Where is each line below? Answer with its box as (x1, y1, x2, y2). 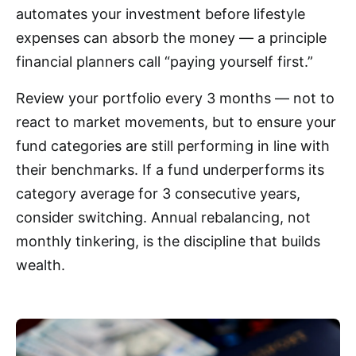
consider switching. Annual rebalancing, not (16, 209, 311, 226)
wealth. (16, 257, 65, 274)
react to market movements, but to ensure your (16, 114, 336, 131)
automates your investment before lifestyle (16, 6, 305, 23)
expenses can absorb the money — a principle (16, 29, 327, 47)
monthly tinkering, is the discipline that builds (16, 233, 320, 250)
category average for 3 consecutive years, (16, 185, 300, 203)
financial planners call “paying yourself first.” (16, 53, 313, 71)
